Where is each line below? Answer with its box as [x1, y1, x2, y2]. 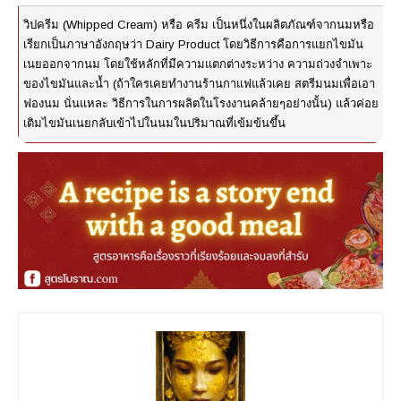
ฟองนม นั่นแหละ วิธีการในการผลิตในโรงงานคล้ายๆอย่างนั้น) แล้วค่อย [23, 97, 379, 111]
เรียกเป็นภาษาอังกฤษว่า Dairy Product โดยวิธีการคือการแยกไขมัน [23, 38, 363, 52]
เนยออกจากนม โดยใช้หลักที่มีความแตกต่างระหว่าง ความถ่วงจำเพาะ [23, 57, 372, 72]
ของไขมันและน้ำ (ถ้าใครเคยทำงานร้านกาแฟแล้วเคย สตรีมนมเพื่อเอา [23, 77, 375, 91]
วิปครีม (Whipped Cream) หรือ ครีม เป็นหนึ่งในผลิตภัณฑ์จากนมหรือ [23, 18, 374, 32]
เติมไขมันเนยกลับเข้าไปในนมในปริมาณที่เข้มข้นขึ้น [23, 116, 286, 131]
